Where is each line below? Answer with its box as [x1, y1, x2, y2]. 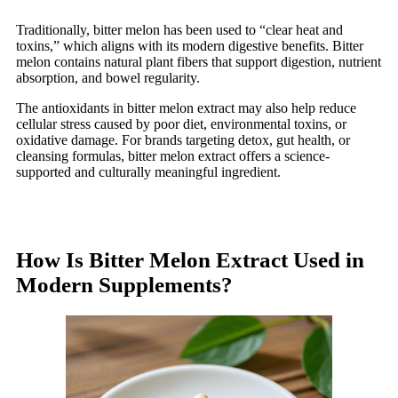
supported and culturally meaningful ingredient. [16, 163, 281, 179]
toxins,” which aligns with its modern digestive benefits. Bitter [16, 37, 363, 53]
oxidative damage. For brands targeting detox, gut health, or [16, 131, 350, 147]
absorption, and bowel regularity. [16, 69, 200, 85]
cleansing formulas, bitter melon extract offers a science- [16, 147, 330, 163]
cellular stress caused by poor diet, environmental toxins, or [16, 115, 346, 131]
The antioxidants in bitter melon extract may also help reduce [16, 99, 356, 115]
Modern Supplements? [16, 272, 233, 297]
